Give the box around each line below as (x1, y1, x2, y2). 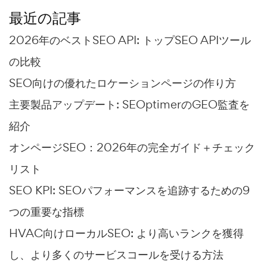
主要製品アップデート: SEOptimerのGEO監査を (9, 97, 250, 113)
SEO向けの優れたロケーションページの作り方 (9, 75, 236, 91)
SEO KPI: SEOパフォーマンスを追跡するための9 (9, 182, 250, 198)
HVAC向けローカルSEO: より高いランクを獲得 (9, 225, 244, 241)
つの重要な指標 (9, 204, 84, 220)
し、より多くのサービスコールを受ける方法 (9, 247, 223, 263)
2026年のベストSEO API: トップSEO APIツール (9, 32, 251, 48)
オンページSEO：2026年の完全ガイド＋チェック (9, 139, 255, 156)
